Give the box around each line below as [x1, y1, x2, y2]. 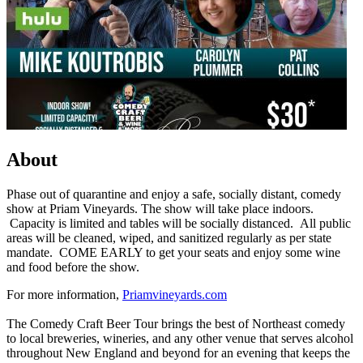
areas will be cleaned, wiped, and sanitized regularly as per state [6, 230, 331, 245]
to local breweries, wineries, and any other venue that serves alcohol [6, 331, 353, 345]
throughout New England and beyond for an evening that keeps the [6, 345, 350, 360]
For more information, [6, 287, 122, 301]
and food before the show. [6, 259, 139, 274]
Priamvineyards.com [122, 287, 227, 301]
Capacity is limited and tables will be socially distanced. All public [6, 216, 351, 230]
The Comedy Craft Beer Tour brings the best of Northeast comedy [6, 316, 345, 331]
